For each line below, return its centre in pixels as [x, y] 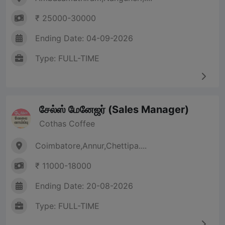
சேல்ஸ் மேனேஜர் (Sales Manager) [114, 110]
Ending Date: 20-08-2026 [84, 186]
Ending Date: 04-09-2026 [84, 38]
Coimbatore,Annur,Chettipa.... [91, 146]
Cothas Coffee [67, 124]
